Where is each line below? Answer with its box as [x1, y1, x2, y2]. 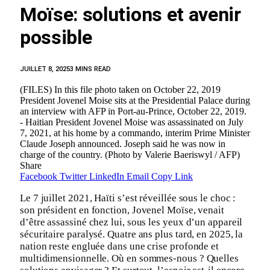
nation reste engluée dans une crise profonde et [20, 240, 219, 252]
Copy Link [151, 171, 193, 181]
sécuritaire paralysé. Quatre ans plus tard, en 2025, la [20, 228, 243, 240]
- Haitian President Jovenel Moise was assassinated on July [20, 116, 243, 127]
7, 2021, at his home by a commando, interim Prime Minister [20, 127, 250, 138]
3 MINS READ [70, 64, 111, 73]
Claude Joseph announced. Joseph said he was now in [20, 138, 225, 149]
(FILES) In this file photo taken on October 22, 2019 [20, 84, 221, 95]
